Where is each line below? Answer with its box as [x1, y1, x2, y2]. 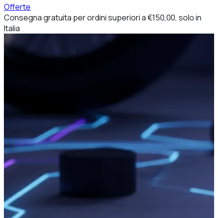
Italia [4, 23, 20, 34]
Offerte [4, 1, 31, 12]
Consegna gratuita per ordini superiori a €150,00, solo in [4, 12, 201, 23]
